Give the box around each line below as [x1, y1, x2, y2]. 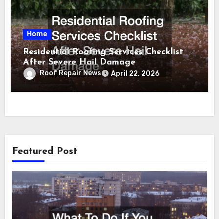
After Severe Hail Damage [23, 57, 136, 67]
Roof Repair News [40, 68, 102, 77]
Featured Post [12, 147, 77, 157]
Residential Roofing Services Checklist [23, 47, 184, 57]
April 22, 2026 [111, 69, 160, 78]
